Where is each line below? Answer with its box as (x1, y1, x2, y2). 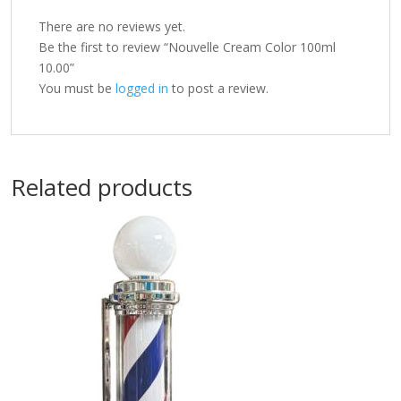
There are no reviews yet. (38, 18, 185, 35)
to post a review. (168, 80, 269, 97)
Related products (11, 171, 192, 203)
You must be (38, 80, 115, 97)
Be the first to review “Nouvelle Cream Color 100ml (38, 38, 336, 55)
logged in (115, 80, 168, 97)
